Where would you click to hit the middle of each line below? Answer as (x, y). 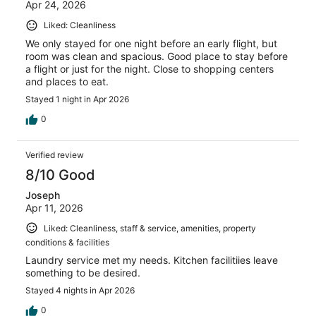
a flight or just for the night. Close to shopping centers (150, 68)
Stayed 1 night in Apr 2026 (77, 99)
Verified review (55, 154)
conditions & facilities (67, 243)
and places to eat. (67, 81)
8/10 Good (60, 175)
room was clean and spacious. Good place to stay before (157, 56)
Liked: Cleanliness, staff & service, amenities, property (150, 228)
